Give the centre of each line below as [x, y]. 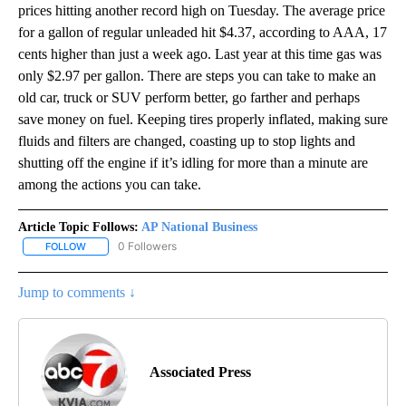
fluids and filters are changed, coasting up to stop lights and [187, 141]
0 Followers [147, 246]
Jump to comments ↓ [77, 293]
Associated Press [200, 372]
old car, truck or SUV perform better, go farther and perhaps [189, 98]
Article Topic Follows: [78, 227]
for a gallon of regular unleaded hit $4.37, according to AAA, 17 [203, 33]
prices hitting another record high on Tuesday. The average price [202, 11]
